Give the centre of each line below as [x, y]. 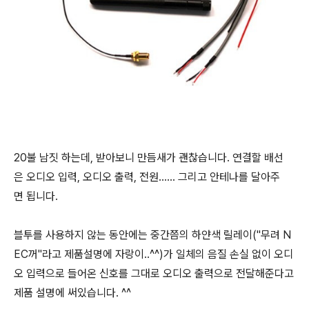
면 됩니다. [37, 196]
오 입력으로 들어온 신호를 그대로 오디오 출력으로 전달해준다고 [154, 273]
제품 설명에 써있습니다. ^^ [72, 293]
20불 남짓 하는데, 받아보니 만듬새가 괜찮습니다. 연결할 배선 [149, 158]
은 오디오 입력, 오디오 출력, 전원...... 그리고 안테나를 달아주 [147, 177]
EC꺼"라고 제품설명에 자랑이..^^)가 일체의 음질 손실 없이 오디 [153, 254]
